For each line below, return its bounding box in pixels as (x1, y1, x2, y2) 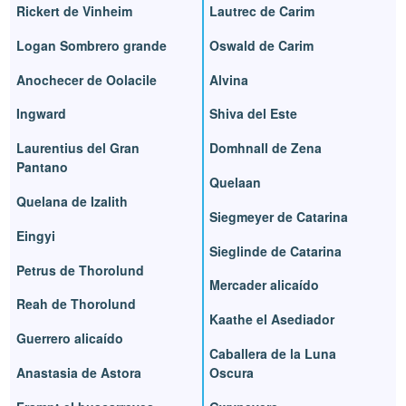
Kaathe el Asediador (209, 310, 334, 329)
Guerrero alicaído (16, 329, 124, 348)
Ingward (16, 104, 67, 123)
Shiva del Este (209, 104, 297, 123)
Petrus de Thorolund (16, 260, 145, 279)
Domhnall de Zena (209, 139, 322, 158)
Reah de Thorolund (52, 295, 137, 314)
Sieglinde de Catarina (209, 241, 342, 260)
